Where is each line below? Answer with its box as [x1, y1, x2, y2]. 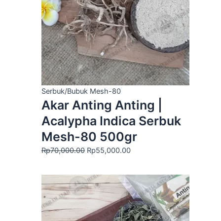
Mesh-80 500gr [41, 129, 137, 145]
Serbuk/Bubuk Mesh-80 [41, 87, 121, 96]
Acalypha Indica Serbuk [41, 113, 181, 129]
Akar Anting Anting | [41, 98, 162, 113]
